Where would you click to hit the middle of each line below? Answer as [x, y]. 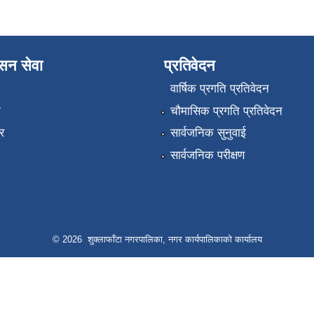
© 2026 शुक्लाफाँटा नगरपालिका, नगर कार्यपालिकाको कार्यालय [157, 239]
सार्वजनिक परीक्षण [207, 155]
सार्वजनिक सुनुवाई [208, 133]
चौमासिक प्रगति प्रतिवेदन [226, 111]
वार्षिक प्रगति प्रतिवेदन [219, 89]
